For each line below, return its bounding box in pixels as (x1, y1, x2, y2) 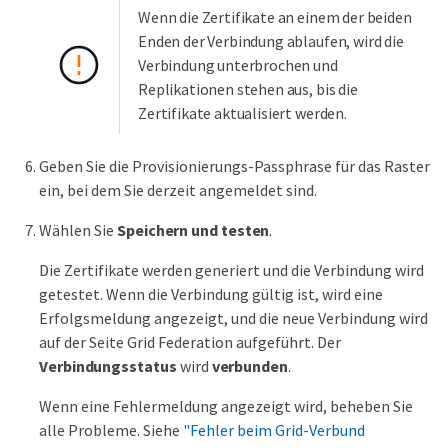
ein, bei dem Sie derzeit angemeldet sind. (39, 179, 317, 200)
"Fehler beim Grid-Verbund (183, 419, 365, 440)
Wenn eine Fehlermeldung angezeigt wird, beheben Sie (39, 395, 413, 416)
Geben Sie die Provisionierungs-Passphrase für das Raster (39, 155, 430, 176)
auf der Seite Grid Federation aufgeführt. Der (39, 331, 341, 352)
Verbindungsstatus (39, 355, 177, 376)
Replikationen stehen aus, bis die (138, 78, 358, 99)
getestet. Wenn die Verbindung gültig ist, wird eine (39, 283, 383, 304)
